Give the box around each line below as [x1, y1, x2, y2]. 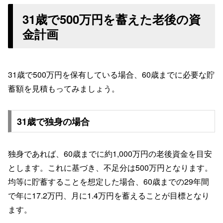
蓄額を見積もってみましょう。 [8, 82, 119, 94]
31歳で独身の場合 [16, 114, 90, 128]
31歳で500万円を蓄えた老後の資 [22, 10, 201, 27]
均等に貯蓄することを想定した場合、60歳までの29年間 [8, 176, 209, 188]
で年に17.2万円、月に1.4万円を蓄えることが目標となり [8, 190, 210, 202]
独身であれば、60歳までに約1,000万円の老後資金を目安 [8, 148, 212, 160]
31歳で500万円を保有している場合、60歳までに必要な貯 [8, 68, 215, 80]
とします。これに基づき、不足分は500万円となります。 [8, 162, 213, 174]
